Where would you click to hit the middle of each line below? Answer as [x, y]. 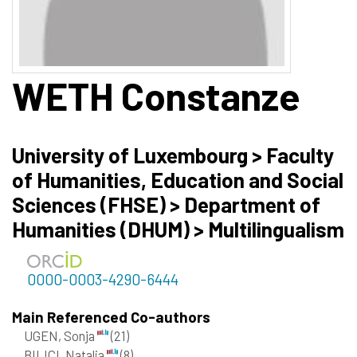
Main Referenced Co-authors [111, 317]
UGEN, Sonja [61, 336]
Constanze [207, 95]
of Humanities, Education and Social [178, 179]
